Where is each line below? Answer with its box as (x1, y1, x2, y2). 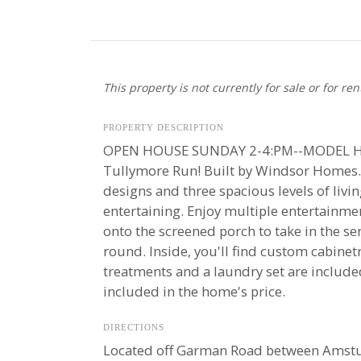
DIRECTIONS (102, 322, 164, 332)
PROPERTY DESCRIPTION (102, 122, 224, 132)
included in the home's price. (102, 282, 285, 301)
